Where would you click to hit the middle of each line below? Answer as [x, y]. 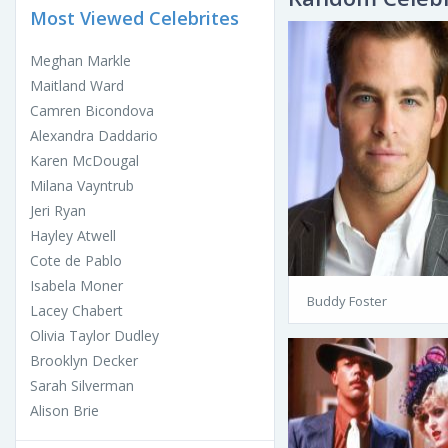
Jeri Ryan [58, 210]
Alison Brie [64, 410]
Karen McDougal [84, 160]
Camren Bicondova [92, 110]
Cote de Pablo [76, 260]
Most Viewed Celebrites [134, 17]
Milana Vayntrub [82, 185]
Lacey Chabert [76, 310]
